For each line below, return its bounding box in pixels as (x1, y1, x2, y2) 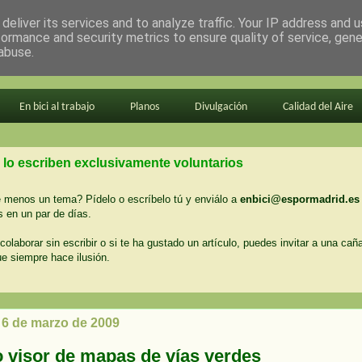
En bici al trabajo (19, 101, 95, 113)
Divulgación (194, 101, 247, 113)
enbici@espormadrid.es (240, 192, 360, 205)
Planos (129, 101, 159, 113)
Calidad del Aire (282, 101, 353, 113)
